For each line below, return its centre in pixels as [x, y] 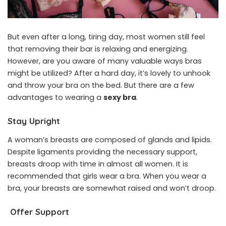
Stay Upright [34, 121]
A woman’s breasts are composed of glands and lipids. [110, 140]
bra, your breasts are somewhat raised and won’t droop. [112, 188]
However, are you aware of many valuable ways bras [105, 61]
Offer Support [38, 212]
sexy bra [120, 97]
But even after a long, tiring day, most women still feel [106, 37]
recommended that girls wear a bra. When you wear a [107, 176]
